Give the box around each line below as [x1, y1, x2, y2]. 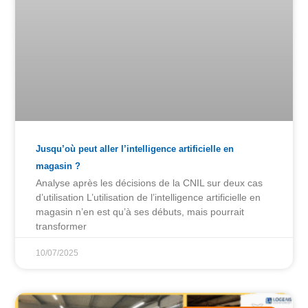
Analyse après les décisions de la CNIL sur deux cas [36, 177, 263, 189]
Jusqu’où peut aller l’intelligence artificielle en [36, 144, 234, 155]
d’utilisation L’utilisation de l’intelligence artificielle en [36, 192, 261, 203]
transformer [36, 221, 87, 232]
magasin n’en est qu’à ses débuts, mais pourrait [36, 206, 245, 218]
